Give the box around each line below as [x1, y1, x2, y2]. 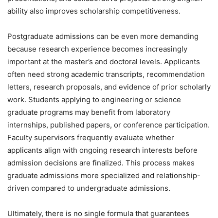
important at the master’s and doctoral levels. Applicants [7, 56, 200, 66]
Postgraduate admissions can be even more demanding [7, 31, 199, 41]
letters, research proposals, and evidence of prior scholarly [7, 82, 211, 91]
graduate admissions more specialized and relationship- [7, 170, 200, 180]
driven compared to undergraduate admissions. [7, 183, 170, 193]
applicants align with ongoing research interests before [7, 145, 198, 155]
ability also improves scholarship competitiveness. [7, 6, 181, 16]
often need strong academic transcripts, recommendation [7, 69, 205, 79]
